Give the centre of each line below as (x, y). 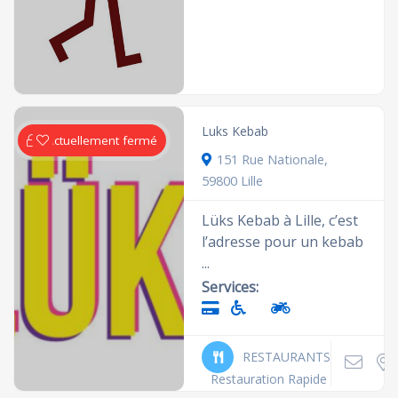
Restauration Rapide (269, 378)
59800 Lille (233, 180)
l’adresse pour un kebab (283, 241)
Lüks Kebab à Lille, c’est (280, 220)
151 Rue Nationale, (273, 159)
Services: (231, 287)
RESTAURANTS (287, 356)
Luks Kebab (235, 131)
